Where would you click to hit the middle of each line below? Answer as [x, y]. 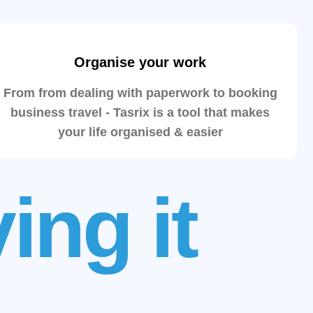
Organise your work [140, 62]
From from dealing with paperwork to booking [140, 93]
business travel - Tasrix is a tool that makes [140, 112]
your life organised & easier [140, 132]
